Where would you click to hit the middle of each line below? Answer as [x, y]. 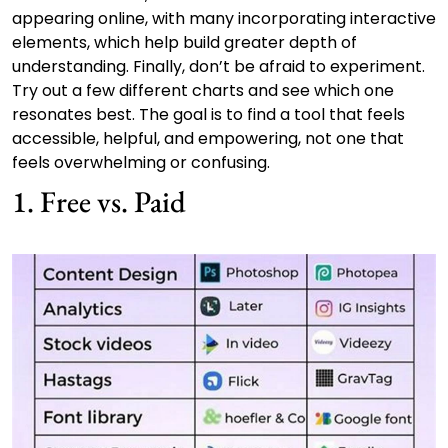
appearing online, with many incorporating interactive [224, 18]
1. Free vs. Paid [99, 202]
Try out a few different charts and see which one [203, 90]
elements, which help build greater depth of [184, 42]
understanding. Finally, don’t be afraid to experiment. [218, 66]
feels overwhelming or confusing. [141, 162]
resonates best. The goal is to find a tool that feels [208, 114]
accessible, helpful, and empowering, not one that [208, 138]
